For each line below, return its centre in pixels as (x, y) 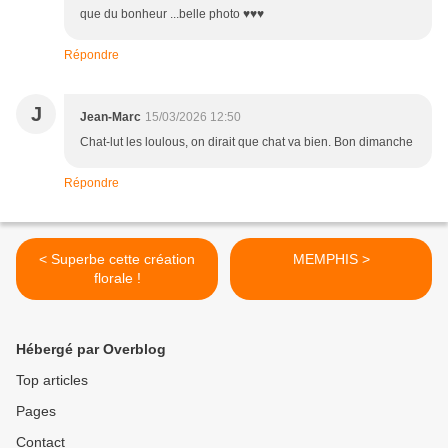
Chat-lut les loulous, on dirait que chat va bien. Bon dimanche (246, 142)
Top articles (52, 380)
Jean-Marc (110, 117)
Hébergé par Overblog (91, 349)
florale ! (117, 278)
